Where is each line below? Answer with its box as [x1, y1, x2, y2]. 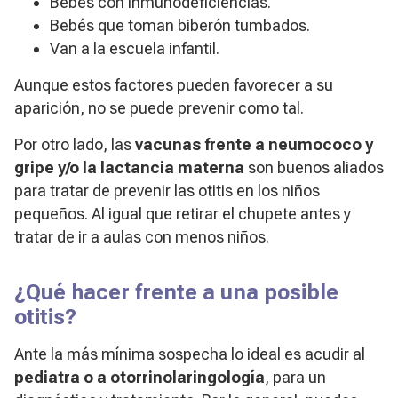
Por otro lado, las [14, 135, 135, 155]
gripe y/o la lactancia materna [14, 158, 248, 178]
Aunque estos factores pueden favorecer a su [14, 76, 333, 95]
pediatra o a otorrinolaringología [14, 368, 265, 387]
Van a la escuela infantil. [50, 39, 219, 59]
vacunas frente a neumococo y [135, 135, 373, 155]
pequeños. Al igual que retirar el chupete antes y [14, 204, 351, 224]
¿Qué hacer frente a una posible [14, 280, 338, 306]
